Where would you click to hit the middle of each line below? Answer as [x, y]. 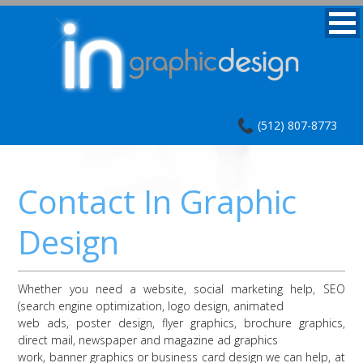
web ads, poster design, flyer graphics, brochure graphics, [181, 322]
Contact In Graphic [158, 201]
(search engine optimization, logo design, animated [151, 305]
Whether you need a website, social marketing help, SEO [181, 288]
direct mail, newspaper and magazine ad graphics [148, 340]
